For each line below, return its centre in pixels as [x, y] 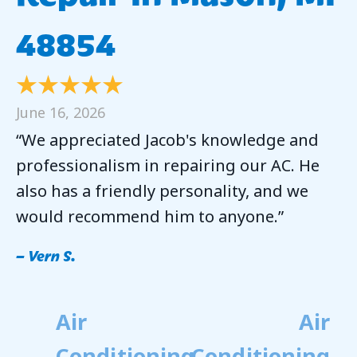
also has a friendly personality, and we [162, 191]
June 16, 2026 [61, 112]
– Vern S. [46, 255]
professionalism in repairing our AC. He [168, 166]
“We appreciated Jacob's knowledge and [167, 140]
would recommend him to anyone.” [150, 217]
